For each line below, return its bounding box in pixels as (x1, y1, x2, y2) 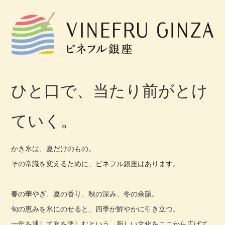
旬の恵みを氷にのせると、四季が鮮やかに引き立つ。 (11, 204, 180, 213)
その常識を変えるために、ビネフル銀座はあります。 (11, 159, 180, 168)
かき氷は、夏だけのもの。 (11, 144, 96, 153)
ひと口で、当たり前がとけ (11, 81, 208, 100)
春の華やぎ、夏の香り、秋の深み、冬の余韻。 (11, 189, 159, 198)
